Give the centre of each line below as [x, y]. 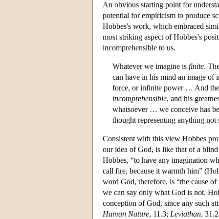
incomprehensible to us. [139, 47]
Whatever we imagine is [151, 66]
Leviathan [186, 214]
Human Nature [126, 214]
